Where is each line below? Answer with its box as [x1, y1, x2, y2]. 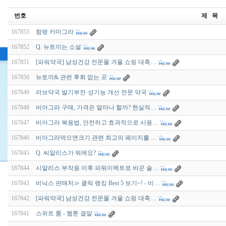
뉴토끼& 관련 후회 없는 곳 [36, 74, 107, 81]
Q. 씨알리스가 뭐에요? [36, 149, 96, 157]
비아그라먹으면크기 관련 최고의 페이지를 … [36, 134, 157, 142]
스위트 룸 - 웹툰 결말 [36, 210, 92, 217]
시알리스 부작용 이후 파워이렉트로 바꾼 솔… [36, 164, 158, 172]
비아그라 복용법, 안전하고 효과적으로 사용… [36, 119, 158, 127]
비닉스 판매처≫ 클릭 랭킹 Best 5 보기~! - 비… [36, 180, 160, 187]
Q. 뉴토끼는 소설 [36, 43, 81, 51]
